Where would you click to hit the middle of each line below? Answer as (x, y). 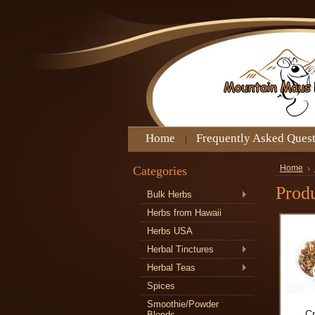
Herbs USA (170, 231)
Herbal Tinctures (180, 249)
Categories (160, 171)
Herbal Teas (171, 268)
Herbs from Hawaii (184, 213)
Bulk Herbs (169, 194)
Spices (161, 286)
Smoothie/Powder (183, 304)
